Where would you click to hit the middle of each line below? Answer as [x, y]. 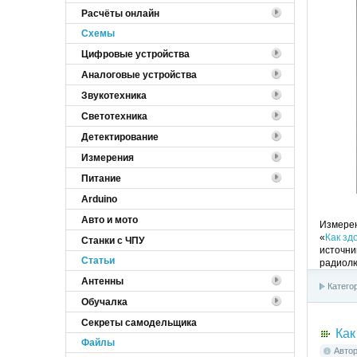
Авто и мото [110, 220]
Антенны [102, 281]
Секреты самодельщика [139, 322]
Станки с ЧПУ [113, 240]
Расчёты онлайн [120, 13]
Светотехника [114, 116]
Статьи [98, 260]
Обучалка [104, 302]
